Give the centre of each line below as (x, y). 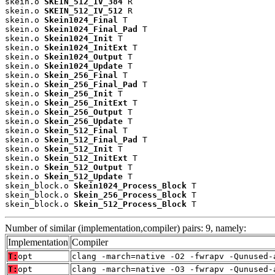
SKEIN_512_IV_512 (83, 10)
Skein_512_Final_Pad (91, 139)
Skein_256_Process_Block (130, 195)
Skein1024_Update (83, 66)
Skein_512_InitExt (86, 158)
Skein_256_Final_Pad (91, 84)
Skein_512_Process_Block (130, 204)
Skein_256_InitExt (86, 103)
